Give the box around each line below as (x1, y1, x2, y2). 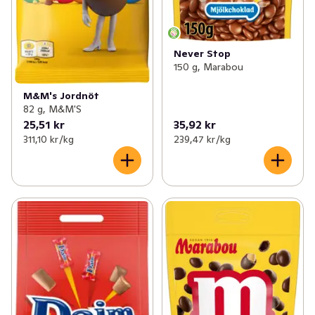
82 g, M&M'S (23, 102, 82, 115)
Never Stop (173, 47, 231, 60)
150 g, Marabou (173, 60, 243, 74)
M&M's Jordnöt (23, 89, 99, 102)
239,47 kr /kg (173, 132, 231, 146)
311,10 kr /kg (23, 132, 74, 146)
